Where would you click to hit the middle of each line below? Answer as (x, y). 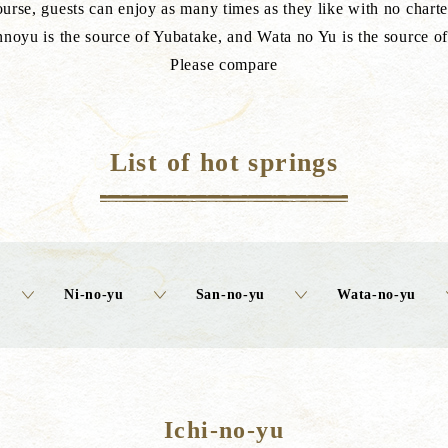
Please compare (224, 64)
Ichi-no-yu (224, 430)
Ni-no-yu (94, 294)
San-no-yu (230, 294)
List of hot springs (224, 162)
